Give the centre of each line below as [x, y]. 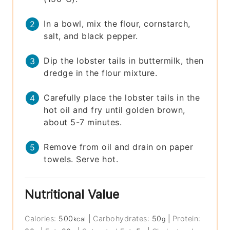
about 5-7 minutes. [83, 122]
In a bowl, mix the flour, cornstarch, [117, 24]
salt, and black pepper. [91, 36]
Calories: [42, 219]
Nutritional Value [72, 195]
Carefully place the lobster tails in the [122, 98]
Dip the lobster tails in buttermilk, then [124, 61]
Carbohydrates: [122, 219]
